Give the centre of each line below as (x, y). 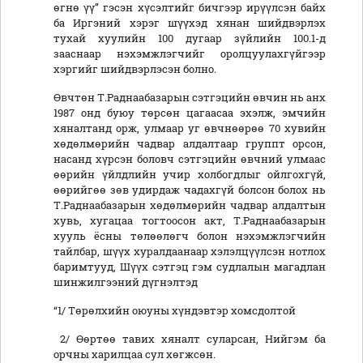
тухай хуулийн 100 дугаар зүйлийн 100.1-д (190, 38)
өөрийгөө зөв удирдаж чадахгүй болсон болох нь (190, 190)
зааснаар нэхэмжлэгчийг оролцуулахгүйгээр (190, 54)
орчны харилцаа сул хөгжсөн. (135, 354)
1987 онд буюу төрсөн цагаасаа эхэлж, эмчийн (190, 113)
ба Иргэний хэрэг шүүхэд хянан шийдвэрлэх (190, 23)
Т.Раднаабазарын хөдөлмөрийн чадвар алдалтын (190, 205)
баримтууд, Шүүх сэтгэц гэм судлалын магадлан (190, 267)
